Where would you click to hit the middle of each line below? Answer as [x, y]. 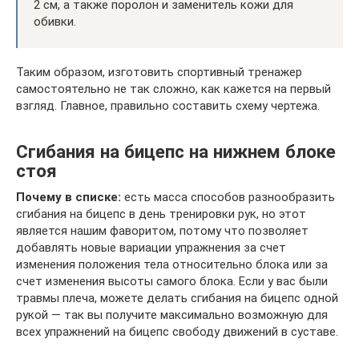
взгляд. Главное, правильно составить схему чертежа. [168, 106]
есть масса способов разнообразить [228, 198]
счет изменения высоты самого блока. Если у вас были [172, 282]
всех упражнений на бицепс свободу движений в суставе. [177, 332]
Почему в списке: [69, 198]
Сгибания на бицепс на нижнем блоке [176, 151]
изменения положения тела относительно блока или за [172, 265]
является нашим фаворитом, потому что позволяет [162, 231]
